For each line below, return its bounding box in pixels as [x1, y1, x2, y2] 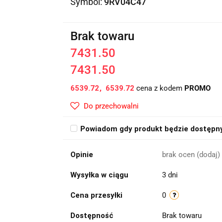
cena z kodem [134, 84, 184, 93]
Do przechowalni [83, 102, 139, 111]
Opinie [70, 150, 93, 159]
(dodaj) [196, 150, 220, 159]
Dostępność [70, 211, 113, 220]
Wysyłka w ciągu [70, 170, 128, 179]
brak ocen [162, 150, 197, 159]
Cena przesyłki [70, 191, 122, 200]
